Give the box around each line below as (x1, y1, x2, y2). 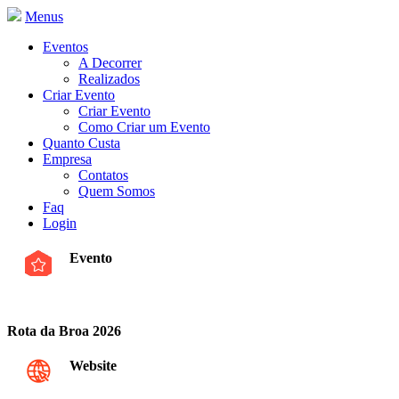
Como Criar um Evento (78, 119, 210, 134)
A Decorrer (78, 55, 142, 70)
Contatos (78, 167, 128, 183)
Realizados (78, 71, 140, 86)
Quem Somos (78, 183, 155, 199)
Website (69, 358, 117, 374)
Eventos (43, 39, 88, 54)
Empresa (43, 151, 92, 167)
